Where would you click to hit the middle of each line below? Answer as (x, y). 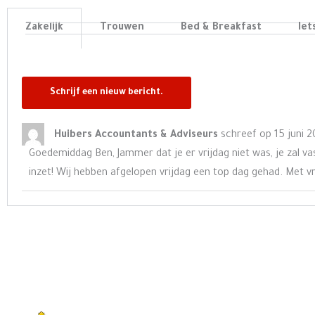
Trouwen (122, 28)
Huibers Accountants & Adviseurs (137, 135)
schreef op (246, 135)
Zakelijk (44, 28)
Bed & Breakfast (221, 28)
